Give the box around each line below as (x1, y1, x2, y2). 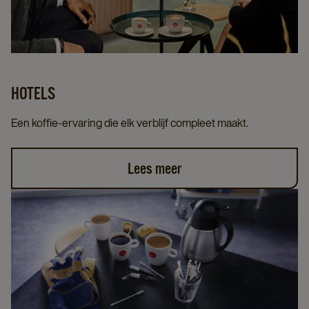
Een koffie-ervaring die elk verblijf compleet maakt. (11, 114, 248, 131)
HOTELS (11, 84, 55, 103)
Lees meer (128, 160, 181, 177)
